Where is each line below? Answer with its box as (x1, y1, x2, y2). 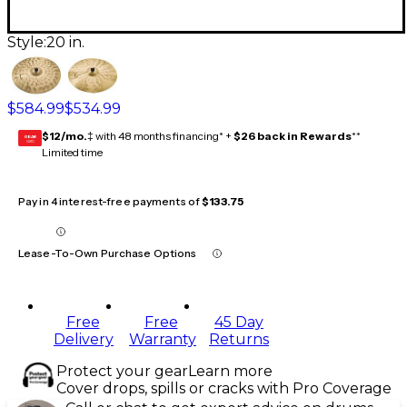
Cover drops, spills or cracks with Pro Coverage (56, 380, 392, 398)
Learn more (188, 362, 273, 381)
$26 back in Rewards (233, 129, 352, 144)
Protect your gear (56, 362, 188, 381)
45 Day (214, 313, 263, 332)
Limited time (42, 145, 103, 160)
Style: (7, 34, 46, 52)
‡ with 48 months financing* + (87, 129, 233, 144)
